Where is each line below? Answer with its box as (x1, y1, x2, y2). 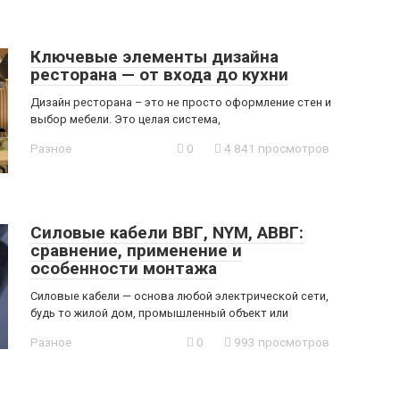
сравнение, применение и (30, 240, 242, 261)
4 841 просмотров (221, 141, 329, 155)
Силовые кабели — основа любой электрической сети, (30, 289, 329, 303)
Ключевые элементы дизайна (30, 46, 279, 67)
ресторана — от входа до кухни (30, 64, 288, 85)
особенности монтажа (30, 258, 217, 279)
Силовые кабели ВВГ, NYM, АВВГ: (30, 222, 304, 243)
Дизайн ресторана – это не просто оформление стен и (30, 96, 331, 109)
